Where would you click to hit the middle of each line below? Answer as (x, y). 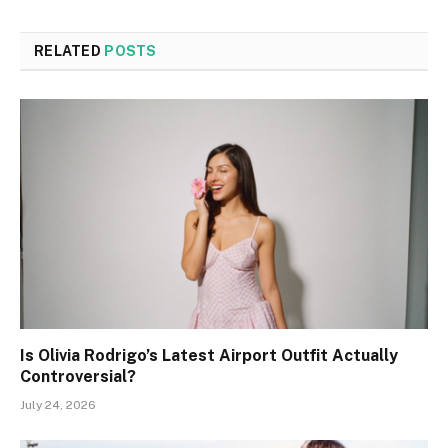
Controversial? (78, 376)
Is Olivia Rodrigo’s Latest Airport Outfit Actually (209, 355)
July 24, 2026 (58, 404)
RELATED (69, 51)
